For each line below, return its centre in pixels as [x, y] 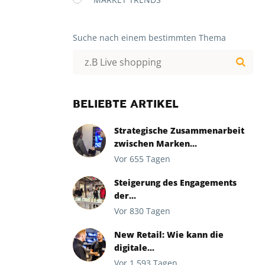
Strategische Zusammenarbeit [179, 130]
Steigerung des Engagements [175, 182]
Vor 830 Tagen [142, 211]
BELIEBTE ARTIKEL [126, 105]
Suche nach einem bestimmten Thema [149, 38]
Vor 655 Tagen [142, 159]
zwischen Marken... [156, 143]
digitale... [134, 248]
